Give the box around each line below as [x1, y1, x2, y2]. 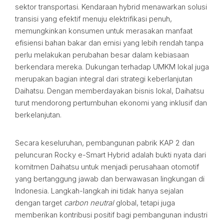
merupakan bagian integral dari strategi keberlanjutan [15, 74, 192, 83]
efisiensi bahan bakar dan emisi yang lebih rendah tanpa [15, 38, 203, 47]
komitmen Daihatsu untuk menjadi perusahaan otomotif [15, 162, 199, 171]
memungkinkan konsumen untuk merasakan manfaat [15, 26, 192, 35]
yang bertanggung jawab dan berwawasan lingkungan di [15, 174, 204, 183]
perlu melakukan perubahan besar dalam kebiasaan [15, 50, 189, 59]
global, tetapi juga [114, 198, 175, 207]
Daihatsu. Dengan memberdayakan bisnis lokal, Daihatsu [15, 86, 204, 95]
